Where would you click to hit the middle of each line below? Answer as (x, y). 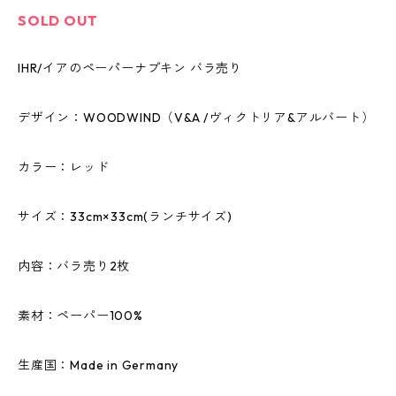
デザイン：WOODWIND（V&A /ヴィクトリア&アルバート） (196, 118)
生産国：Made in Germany (99, 365)
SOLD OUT (58, 20)
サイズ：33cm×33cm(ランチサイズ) (125, 217)
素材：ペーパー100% (80, 316)
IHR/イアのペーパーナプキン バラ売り (130, 68)
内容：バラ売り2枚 (74, 266)
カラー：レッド (64, 167)
